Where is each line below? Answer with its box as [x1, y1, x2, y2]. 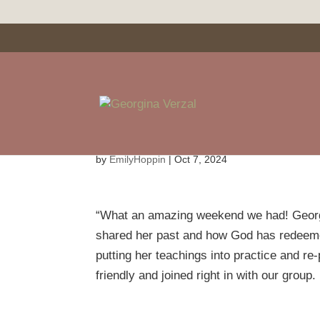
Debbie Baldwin [96, 119, 255, 143]
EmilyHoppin [109, 154, 166, 165]
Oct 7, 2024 [174, 154, 228, 165]
